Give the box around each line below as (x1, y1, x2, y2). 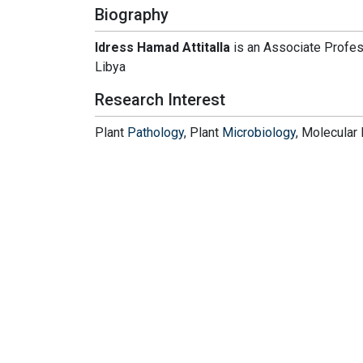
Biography (95, 5, 169, 25)
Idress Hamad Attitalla (95, 40, 230, 56)
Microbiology (222, 125, 296, 141)
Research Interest (95, 90, 225, 110)
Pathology (127, 125, 184, 141)
